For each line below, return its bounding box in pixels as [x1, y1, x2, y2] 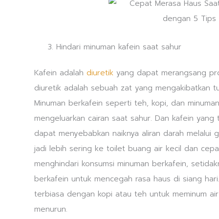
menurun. [34, 204, 67, 215]
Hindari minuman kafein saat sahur [56, 41, 181, 52]
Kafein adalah [34, 67, 87, 78]
